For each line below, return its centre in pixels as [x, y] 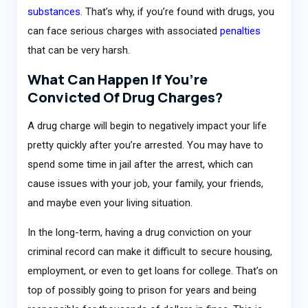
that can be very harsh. [78, 51]
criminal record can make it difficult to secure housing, [150, 252]
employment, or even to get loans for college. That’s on [152, 271]
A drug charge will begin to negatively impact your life [147, 126]
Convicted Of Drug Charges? [125, 97]
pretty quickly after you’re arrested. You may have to [145, 145]
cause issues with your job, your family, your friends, [145, 184]
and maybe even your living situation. [110, 203]
